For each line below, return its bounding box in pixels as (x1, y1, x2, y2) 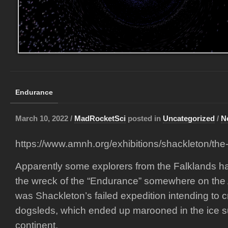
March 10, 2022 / (15, 113, 74, 123)
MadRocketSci (74, 113, 126, 123)
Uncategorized (163, 113, 215, 123)
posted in (126, 113, 163, 123)
